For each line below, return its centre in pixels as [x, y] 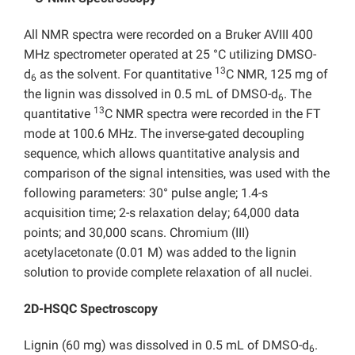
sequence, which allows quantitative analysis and [162, 154]
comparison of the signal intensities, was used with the [177, 174]
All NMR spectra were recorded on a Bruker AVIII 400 [168, 35]
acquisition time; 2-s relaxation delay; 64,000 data [162, 213]
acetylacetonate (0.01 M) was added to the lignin [160, 253]
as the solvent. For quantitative [126, 74]
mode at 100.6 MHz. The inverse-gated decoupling [164, 134]
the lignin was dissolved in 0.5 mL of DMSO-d [151, 94]
